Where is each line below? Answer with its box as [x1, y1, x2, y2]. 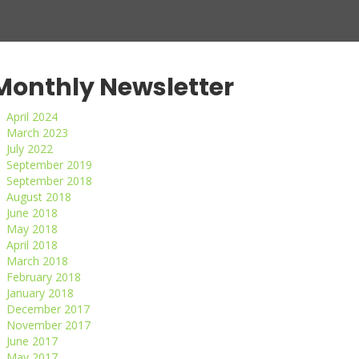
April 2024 [6, 109, 58, 124]
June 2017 [6, 333, 58, 349]
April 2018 [6, 237, 58, 252]
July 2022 [6, 141, 53, 156]
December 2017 [6, 301, 90, 317]
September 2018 [6, 173, 92, 188]
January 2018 [6, 285, 74, 301]
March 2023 [6, 125, 68, 140]
